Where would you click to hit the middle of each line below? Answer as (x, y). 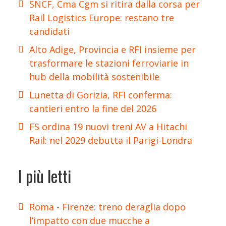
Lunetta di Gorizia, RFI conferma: (101, 95)
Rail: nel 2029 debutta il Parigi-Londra (111, 140)
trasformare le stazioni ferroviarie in (109, 63)
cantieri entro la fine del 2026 (93, 109)
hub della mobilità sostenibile (94, 77)
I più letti (45, 176)
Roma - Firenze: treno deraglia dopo (107, 207)
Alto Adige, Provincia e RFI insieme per (112, 50)
